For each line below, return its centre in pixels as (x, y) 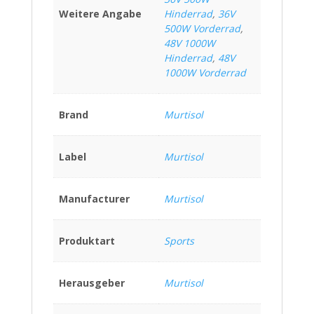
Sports (179, 241)
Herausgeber (92, 283)
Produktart (87, 241)
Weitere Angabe (100, 14)
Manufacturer (94, 199)
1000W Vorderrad (205, 73)
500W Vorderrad (202, 29)
